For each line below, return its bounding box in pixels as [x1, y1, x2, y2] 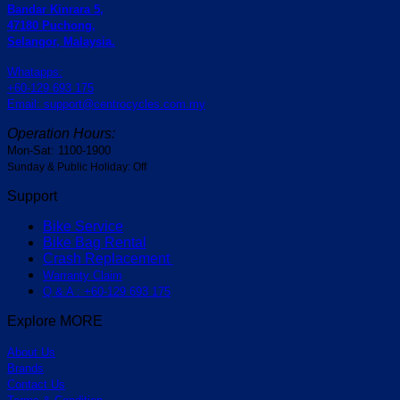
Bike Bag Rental [43, 235, 146, 251]
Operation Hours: [7, 126, 115, 142]
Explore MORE [7, 313, 103, 329]
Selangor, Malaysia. [7, 35, 115, 49]
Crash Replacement [43, 251, 173, 267]
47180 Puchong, [7, 19, 96, 33]
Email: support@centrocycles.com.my [7, 97, 205, 112]
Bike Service [43, 219, 123, 235]
